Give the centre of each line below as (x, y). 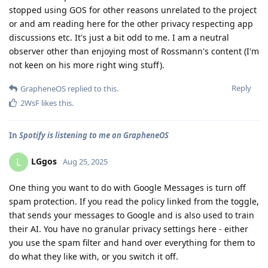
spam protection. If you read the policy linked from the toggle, (134, 201)
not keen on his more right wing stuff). (87, 65)
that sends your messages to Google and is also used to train (132, 215)
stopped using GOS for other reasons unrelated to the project (133, 10)
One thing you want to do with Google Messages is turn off (127, 187)
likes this (56, 103)
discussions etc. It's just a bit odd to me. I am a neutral (119, 37)
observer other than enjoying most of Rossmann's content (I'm (134, 51)
